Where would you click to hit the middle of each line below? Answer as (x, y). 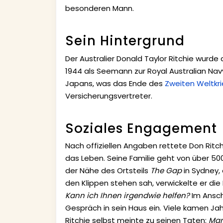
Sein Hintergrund (125, 41)
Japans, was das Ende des (115, 83)
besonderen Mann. (99, 8)
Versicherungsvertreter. (109, 96)
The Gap (166, 171)
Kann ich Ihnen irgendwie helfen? (127, 196)
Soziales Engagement (141, 128)
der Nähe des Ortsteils (108, 171)
